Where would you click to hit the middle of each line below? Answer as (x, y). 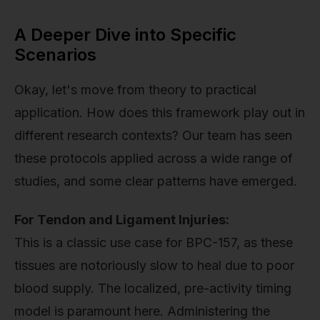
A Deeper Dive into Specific (125, 35)
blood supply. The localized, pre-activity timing (153, 288)
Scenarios (55, 55)
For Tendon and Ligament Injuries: (122, 219)
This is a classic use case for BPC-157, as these (154, 242)
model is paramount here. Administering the (142, 311)
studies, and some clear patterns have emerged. (156, 181)
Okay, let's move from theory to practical (135, 90)
